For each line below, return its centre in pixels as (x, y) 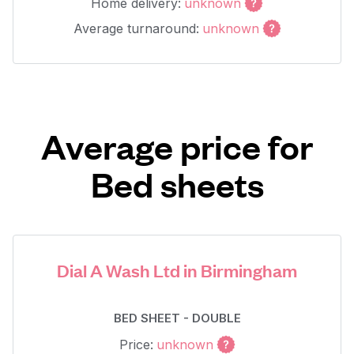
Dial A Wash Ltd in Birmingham (177, 270)
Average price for (177, 146)
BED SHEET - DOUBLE (177, 318)
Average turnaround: (136, 28)
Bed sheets (177, 184)
